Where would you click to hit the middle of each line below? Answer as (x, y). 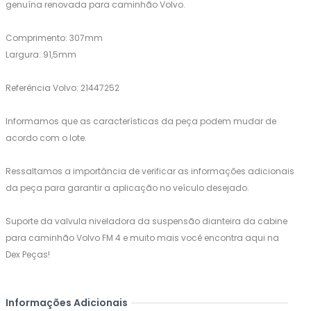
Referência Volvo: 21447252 (62, 88)
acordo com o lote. (46, 138)
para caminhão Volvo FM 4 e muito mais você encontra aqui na (142, 238)
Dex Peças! (28, 255)
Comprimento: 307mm (54, 38)
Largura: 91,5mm (41, 55)
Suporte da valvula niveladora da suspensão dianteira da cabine (146, 221)
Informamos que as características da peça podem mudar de (141, 121)
